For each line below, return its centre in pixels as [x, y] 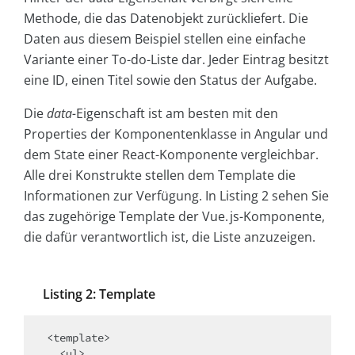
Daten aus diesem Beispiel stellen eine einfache [165, 39]
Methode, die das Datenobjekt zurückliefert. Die [166, 19]
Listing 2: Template [99, 294]
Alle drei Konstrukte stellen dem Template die [160, 176]
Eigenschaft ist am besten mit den [177, 114]
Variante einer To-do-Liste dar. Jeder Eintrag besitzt [176, 60]
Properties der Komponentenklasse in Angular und [176, 134]
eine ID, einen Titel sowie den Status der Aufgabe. [170, 80]
